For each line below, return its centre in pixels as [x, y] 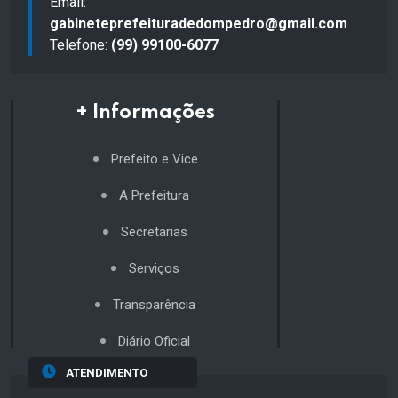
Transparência [154, 304]
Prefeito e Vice [154, 159]
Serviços [154, 268]
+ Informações [145, 112]
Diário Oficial [154, 341]
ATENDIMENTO [106, 372]
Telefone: [80, 44]
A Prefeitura [154, 195]
